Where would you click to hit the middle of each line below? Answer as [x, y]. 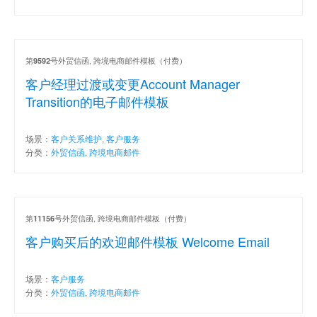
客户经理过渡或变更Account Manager [133, 83]
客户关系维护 [76, 138]
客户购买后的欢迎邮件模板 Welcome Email [148, 241]
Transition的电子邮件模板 [97, 101]
